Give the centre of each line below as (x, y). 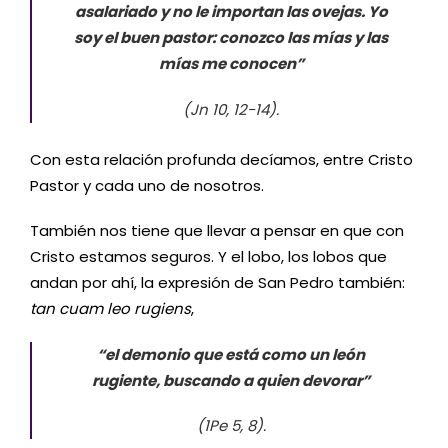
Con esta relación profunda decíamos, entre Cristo (221, 159)
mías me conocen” (231, 64)
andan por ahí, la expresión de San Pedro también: (217, 283)
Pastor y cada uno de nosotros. (147, 185)
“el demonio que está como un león (231, 354)
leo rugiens (149, 309)
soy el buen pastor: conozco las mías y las (231, 38)
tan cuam (66, 309)
